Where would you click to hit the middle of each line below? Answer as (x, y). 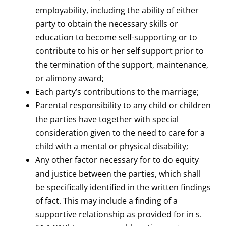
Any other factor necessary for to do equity (117, 160)
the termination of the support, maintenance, (122, 65)
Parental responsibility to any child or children (123, 105)
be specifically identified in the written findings (123, 187)
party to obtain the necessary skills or (107, 24)
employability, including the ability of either (117, 10)
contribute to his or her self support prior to (120, 51)
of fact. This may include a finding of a (106, 201)
